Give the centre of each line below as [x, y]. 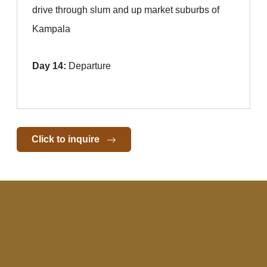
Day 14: [49, 66]
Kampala [51, 29]
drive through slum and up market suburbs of [126, 10]
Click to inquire [67, 139]
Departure [89, 66]
